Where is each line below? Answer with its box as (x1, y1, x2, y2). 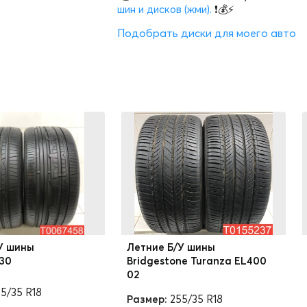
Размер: (127, 293, 167, 306)
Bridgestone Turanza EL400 (127, 254, 267, 267)
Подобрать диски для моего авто (117, 26, 296, 40)
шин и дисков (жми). (117, 3, 212, 16)
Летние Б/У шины (127, 241, 215, 254)
